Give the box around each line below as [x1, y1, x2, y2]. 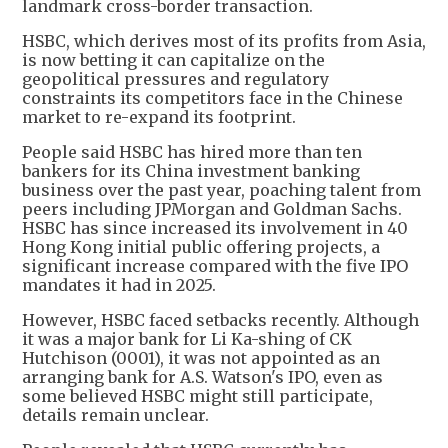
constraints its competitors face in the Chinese [22, 87, 403, 108]
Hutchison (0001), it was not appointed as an [22, 347, 380, 368]
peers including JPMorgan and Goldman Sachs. [22, 198, 402, 219]
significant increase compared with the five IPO [22, 255, 408, 276]
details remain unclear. [22, 404, 209, 425]
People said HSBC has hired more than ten [22, 141, 362, 162]
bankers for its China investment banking [22, 160, 360, 181]
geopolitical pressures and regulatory [22, 68, 329, 89]
